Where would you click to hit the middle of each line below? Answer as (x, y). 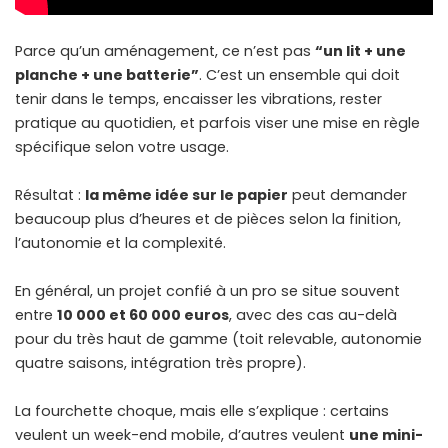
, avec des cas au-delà (313, 315)
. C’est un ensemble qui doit (299, 75)
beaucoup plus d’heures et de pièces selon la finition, (208, 219)
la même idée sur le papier (186, 195)
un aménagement (148, 51)
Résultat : (50, 195)
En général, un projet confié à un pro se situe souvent (207, 291)
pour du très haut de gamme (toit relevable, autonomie (218, 339)
